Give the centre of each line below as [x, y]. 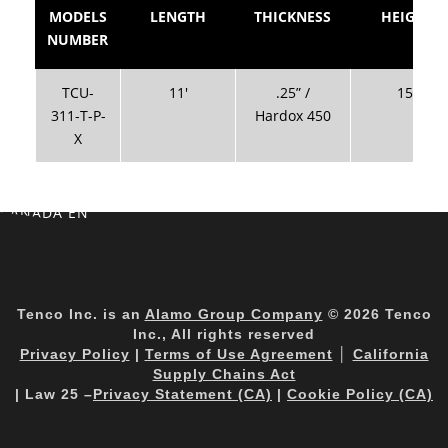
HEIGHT [407, 16]
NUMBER [77, 39]
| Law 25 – [54, 393]
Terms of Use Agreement [238, 353]
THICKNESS [292, 16]
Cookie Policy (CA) [360, 393]
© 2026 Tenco [377, 313]
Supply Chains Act [224, 373]
